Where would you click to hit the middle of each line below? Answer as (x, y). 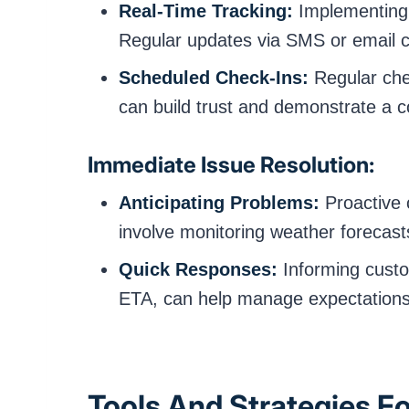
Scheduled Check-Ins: (214, 77)
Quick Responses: (198, 270)
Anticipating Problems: (219, 203)
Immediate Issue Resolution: (231, 164)
